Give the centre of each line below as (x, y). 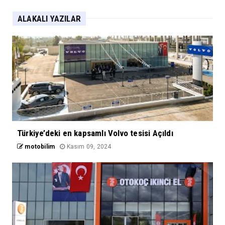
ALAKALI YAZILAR (49, 18)
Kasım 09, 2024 (88, 146)
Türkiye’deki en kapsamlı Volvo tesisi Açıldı (95, 133)
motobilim (39, 146)
